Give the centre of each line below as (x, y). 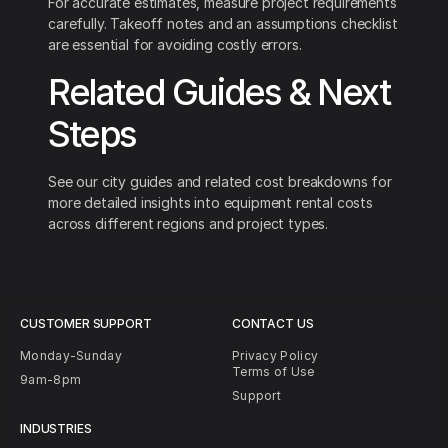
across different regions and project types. (188, 224)
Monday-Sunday (71, 355)
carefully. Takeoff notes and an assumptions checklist (223, 24)
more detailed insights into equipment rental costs (210, 203)
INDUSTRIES (56, 428)
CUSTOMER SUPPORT (86, 323)
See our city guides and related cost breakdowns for (220, 182)
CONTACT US (272, 323)
